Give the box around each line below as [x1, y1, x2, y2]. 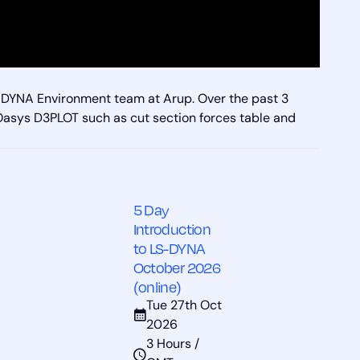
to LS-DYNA [133, 238, 206, 259]
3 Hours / [145, 338, 199, 352]
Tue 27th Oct [145, 300, 222, 313]
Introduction [133, 219, 211, 239]
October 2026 [133, 257, 220, 278]
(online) [133, 276, 182, 297]
